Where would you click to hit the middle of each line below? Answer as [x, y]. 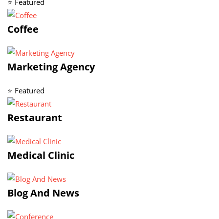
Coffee [23, 29]
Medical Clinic [41, 155]
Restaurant [35, 118]
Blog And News [43, 193]
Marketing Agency [51, 67]
